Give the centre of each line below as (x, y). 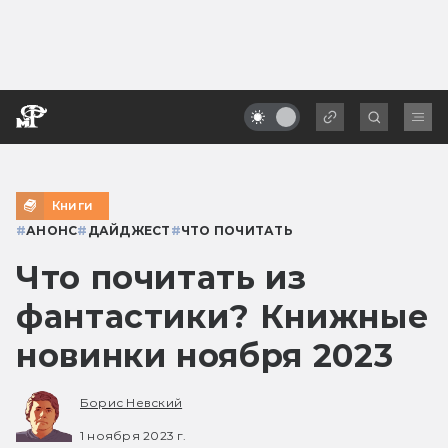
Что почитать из (161, 277)
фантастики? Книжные (222, 316)
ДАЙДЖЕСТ (129, 230)
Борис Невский (131, 403)
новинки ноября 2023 (205, 355)
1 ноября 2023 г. (133, 435)
